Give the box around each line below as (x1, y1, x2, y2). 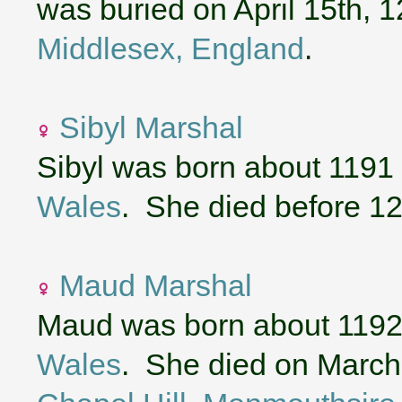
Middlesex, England (37, 31, 304, 66)
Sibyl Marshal (59, 109, 243, 144)
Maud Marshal (59, 267, 252, 302)
